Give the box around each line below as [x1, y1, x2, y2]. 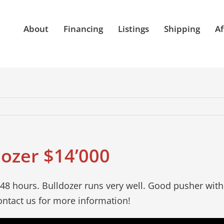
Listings [118, 23, 149, 34]
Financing [63, 23, 103, 34]
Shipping [164, 23, 200, 34]
